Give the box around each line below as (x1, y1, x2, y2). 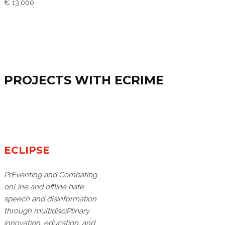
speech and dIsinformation (4, 194, 96, 204)
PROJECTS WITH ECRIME (4, 73, 164, 88)
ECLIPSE (4, 144, 50, 157)
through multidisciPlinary (4, 206, 89, 216)
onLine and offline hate (4, 182, 84, 192)
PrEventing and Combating (4, 170, 97, 180)
